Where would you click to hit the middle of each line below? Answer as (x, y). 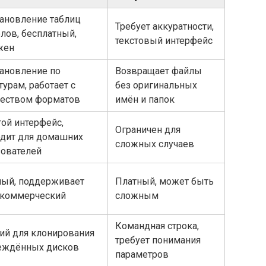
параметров (142, 254)
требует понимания (158, 240)
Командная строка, (157, 226)
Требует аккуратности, (164, 26)
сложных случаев (155, 144)
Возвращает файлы (159, 71)
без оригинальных (156, 85)
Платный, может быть (164, 181)
